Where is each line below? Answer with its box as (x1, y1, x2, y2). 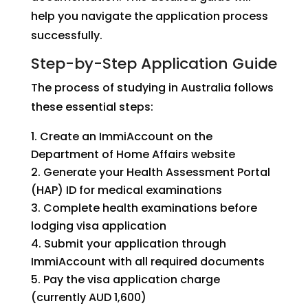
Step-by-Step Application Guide (30, 53, 277, 74)
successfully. (30, 27, 102, 43)
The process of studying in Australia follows (30, 80, 274, 96)
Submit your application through (43, 236, 226, 252)
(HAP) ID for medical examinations (30, 182, 222, 198)
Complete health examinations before (43, 200, 257, 216)
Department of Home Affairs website (30, 146, 235, 162)
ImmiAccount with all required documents (30, 254, 265, 269)
